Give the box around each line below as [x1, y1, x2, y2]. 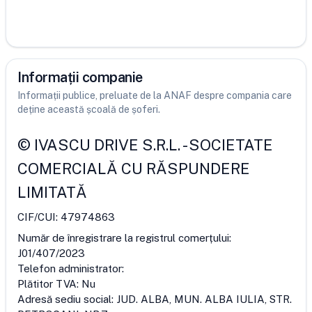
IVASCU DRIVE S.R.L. [34, 136, 180, 154]
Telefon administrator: [17, 263, 124, 274]
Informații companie [17, 69, 143, 86]
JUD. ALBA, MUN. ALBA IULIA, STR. [116, 293, 292, 305]
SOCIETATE [189, 136, 273, 154]
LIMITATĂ [17, 183, 87, 201]
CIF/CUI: [17, 211, 61, 223]
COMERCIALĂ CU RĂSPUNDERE [17, 159, 250, 178]
